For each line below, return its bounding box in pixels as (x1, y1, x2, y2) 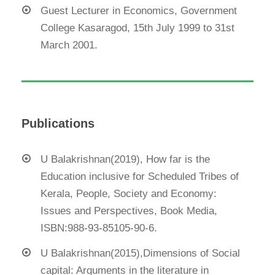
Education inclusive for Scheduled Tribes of (41, 170, 239, 182)
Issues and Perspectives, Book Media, (41, 204, 217, 217)
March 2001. (41, 39, 98, 51)
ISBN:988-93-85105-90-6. (41, 222, 157, 234)
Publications (21, 116, 95, 130)
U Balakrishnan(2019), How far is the (41, 153, 210, 165)
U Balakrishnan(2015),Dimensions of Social (41, 247, 240, 259)
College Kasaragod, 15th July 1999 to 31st (41, 21, 234, 34)
